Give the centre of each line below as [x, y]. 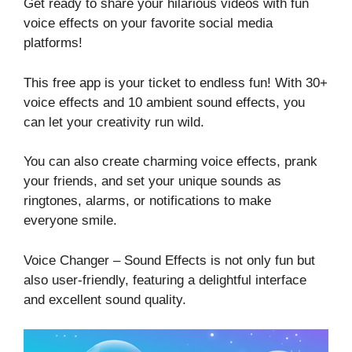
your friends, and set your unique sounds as [152, 181]
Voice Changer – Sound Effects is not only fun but [169, 260]
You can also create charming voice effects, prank [170, 161]
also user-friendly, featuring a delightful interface [165, 280]
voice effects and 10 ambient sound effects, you [164, 102]
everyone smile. [70, 220]
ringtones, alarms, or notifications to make [147, 201]
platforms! [53, 43]
